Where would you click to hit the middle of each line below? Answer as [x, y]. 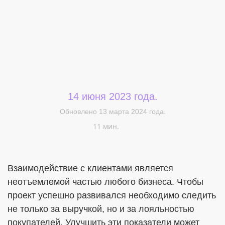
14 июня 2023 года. [113, 96]
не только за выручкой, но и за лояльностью [101, 209]
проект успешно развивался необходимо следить [112, 195]
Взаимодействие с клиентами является [90, 168]
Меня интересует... [51, 113]
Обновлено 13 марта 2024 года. [113, 111]
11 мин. [106, 126]
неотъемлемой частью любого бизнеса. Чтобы [105, 182]
